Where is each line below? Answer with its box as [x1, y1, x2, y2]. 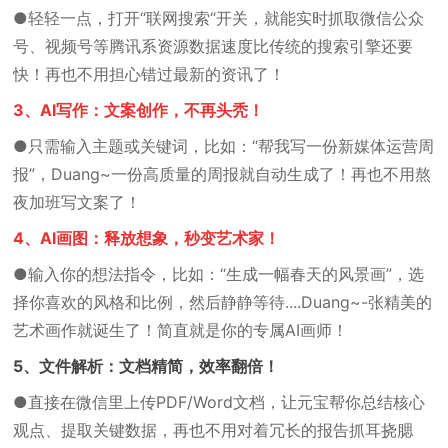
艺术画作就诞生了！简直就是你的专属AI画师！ [13, 320, 349, 340]
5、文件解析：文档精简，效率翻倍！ [13, 356, 280, 376]
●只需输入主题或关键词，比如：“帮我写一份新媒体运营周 [13, 136, 435, 156]
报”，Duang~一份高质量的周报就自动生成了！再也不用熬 [13, 164, 432, 184]
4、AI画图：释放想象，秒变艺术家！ [13, 228, 281, 248]
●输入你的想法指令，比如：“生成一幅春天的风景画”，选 [13, 264, 425, 284]
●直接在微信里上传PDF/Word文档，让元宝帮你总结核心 [13, 392, 426, 412]
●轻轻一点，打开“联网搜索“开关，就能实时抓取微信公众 [13, 8, 425, 28]
